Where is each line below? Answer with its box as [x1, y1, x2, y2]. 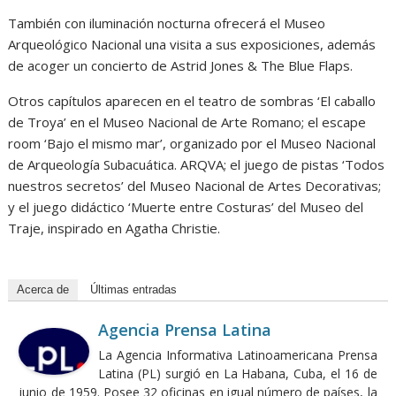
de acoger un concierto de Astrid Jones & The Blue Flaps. [8, 56, 354, 74]
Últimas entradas [90, 282, 178, 296]
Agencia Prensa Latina [98, 318, 272, 340]
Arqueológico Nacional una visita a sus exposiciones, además [8, 34, 377, 53]
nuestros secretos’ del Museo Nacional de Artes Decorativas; [8, 176, 382, 194]
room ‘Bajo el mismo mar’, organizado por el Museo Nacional [8, 133, 377, 152]
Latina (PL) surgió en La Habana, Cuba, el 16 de [98, 364, 377, 382]
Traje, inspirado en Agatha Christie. [8, 218, 221, 237]
